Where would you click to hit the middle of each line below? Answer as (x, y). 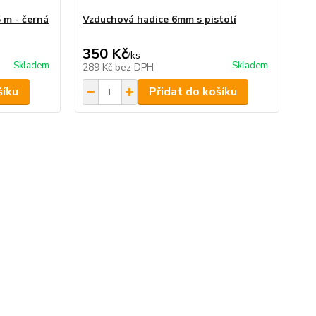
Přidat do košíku (193, 92)
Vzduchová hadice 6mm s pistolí (159, 19)
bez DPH (134, 67)
